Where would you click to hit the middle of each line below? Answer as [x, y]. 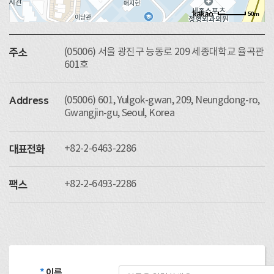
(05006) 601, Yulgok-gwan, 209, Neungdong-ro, [162, 100]
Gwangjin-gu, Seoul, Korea [119, 113]
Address [29, 101]
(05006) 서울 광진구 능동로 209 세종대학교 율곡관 [164, 52]
